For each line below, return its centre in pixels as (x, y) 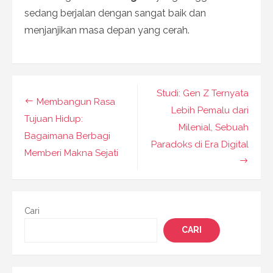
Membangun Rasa (76, 101)
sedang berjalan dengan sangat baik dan (115, 13)
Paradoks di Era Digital (200, 144)
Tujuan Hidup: (54, 119)
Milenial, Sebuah (214, 127)
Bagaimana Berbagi (67, 136)
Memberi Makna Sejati (71, 153)
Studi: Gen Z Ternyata (203, 93)
